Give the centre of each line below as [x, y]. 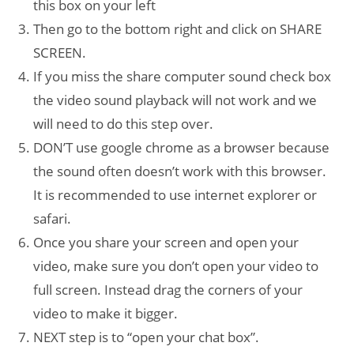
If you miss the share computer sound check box [183, 76]
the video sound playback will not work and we [175, 100]
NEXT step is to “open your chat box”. [148, 337]
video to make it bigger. [106, 313]
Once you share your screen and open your [166, 242]
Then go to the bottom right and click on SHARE [178, 28]
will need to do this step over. [125, 123]
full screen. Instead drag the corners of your [168, 289]
